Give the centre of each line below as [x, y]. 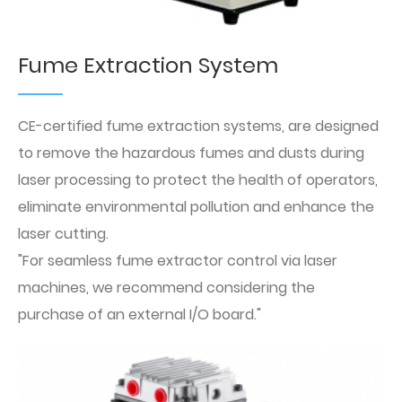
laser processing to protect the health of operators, [198, 180]
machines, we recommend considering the [166, 288]
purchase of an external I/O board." [140, 315]
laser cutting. [63, 234]
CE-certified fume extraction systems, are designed [198, 127]
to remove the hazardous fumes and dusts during [191, 153]
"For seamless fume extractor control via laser [178, 261]
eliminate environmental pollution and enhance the [196, 207]
